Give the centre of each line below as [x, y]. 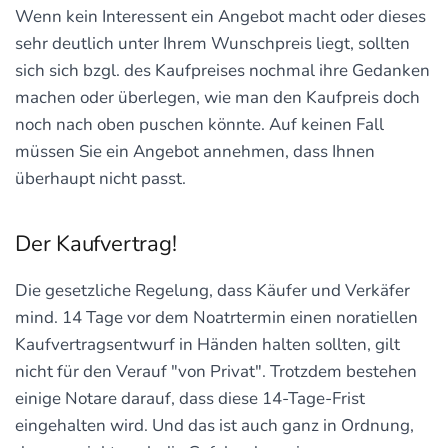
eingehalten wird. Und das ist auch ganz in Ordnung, [214, 425]
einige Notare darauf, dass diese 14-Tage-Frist [190, 398]
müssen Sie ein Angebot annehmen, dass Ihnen [195, 151]
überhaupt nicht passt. [100, 178]
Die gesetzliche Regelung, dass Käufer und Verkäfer [212, 290]
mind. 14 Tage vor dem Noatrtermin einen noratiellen [216, 317]
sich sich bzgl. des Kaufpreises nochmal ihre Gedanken [222, 70]
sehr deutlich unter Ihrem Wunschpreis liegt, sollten [212, 43]
